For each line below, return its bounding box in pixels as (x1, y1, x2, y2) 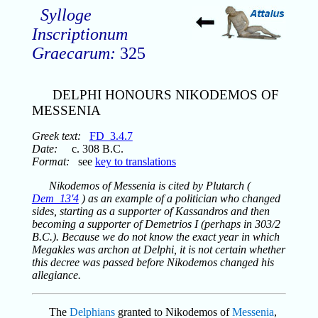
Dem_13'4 (31, 192, 79, 204)
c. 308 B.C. (57, 142, 124, 155)
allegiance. (31, 268, 81, 281)
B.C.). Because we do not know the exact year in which (31, 230, 280, 243)
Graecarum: (31, 44, 116, 62)
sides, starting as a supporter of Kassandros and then (31, 204, 270, 217)
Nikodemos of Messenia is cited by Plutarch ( (48, 179, 251, 192)
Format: (31, 155, 70, 168)
